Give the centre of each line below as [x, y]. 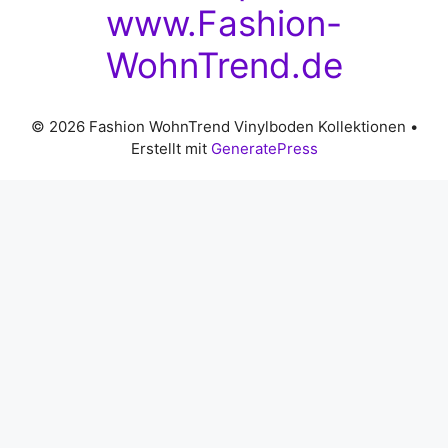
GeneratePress [264, 149]
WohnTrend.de [224, 65]
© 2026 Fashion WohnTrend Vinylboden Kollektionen [218, 127]
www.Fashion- [224, 23]
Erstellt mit [170, 149]
